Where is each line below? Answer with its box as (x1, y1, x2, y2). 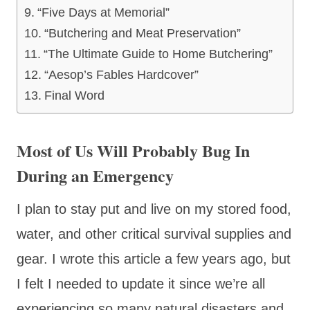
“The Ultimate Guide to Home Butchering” (43, 46, 273, 61)
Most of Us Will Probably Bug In (17, 138, 250, 163)
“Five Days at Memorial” (37, 5, 170, 19)
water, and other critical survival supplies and (17, 226, 291, 241)
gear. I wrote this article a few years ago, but (17, 250, 291, 266)
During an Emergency (17, 163, 174, 188)
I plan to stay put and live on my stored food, (17, 201, 291, 217)
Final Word (44, 88, 104, 102)
